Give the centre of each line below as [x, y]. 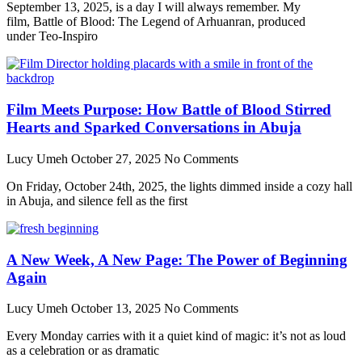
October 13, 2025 [118, 309]
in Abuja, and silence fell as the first [97, 200]
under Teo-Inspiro [52, 36]
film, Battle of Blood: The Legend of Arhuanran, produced [156, 22]
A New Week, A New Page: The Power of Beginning [177, 259]
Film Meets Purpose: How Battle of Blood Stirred [169, 110]
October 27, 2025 [118, 158]
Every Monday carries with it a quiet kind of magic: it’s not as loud [176, 336]
